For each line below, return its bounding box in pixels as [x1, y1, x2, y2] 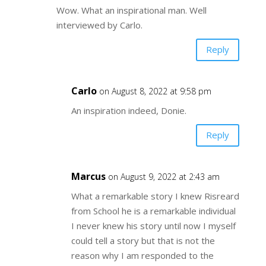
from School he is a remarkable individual [71, 204, 236, 217]
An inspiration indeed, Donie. [71, 104, 186, 116]
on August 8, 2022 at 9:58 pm [99, 85, 211, 97]
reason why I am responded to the [71, 249, 214, 261]
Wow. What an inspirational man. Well [56, 4, 207, 16]
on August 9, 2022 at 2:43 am [107, 170, 220, 182]
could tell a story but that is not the [71, 234, 215, 246]
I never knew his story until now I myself [71, 219, 236, 232]
